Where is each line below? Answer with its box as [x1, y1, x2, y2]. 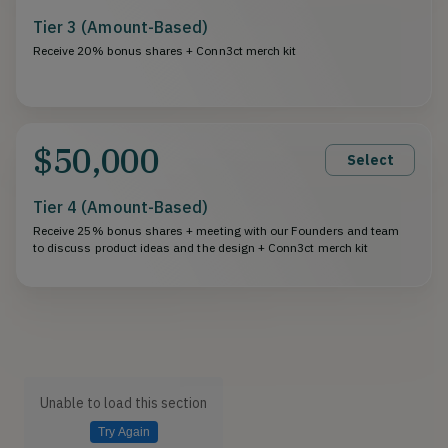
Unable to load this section [40, 394, 207, 413]
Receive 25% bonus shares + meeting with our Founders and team [33, 223, 400, 239]
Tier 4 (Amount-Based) [33, 197, 209, 218]
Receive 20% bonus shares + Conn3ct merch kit [33, 43, 297, 59]
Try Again [97, 425, 150, 440]
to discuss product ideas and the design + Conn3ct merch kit [33, 240, 368, 256]
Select [346, 151, 394, 170]
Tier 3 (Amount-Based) [33, 17, 209, 38]
